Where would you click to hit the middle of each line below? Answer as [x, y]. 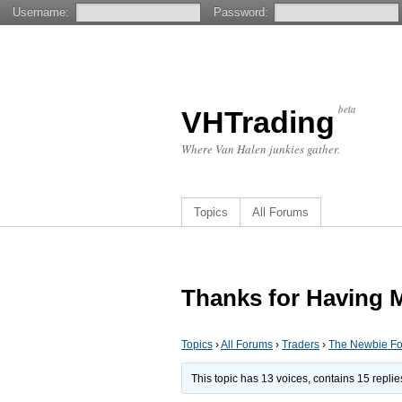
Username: [41, 12]
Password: [240, 12]
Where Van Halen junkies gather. [261, 149]
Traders [301, 345]
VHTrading [258, 122]
